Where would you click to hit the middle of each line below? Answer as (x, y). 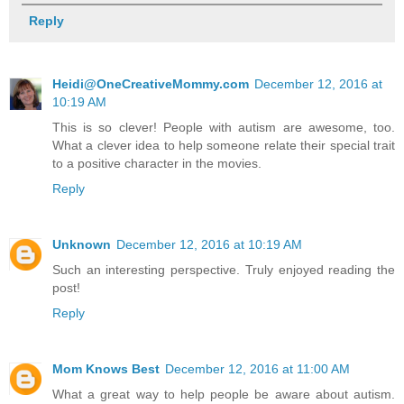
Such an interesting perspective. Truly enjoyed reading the (224, 269)
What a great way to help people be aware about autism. (224, 394)
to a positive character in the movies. (157, 163)
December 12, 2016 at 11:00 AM (257, 368)
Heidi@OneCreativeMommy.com (151, 83)
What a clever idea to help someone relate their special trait (224, 145)
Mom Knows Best (106, 368)
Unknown (82, 244)
